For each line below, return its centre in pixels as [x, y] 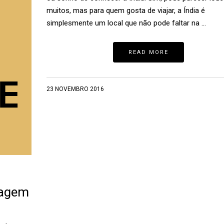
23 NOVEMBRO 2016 [75, 89]
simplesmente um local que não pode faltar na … [126, 23]
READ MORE [149, 52]
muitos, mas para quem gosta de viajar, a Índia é [125, 10]
